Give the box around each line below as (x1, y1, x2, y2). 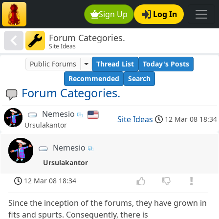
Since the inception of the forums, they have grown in (8, 197, 207, 209)
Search (128, 74, 151, 84)
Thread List (96, 59, 134, 69)
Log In (153, 9, 177, 20)
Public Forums (30, 59, 77, 69)
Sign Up (99, 9, 128, 20)
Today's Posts (142, 59, 189, 69)
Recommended (68, 74, 119, 84)
